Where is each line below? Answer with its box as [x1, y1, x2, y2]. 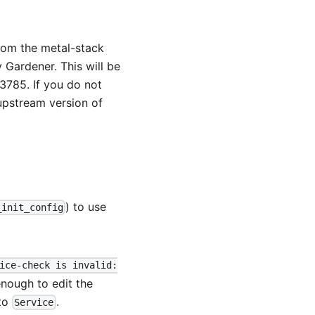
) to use [65, 200, 107, 214]
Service [14, 296, 54, 308]
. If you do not [27, 77, 102, 92]
